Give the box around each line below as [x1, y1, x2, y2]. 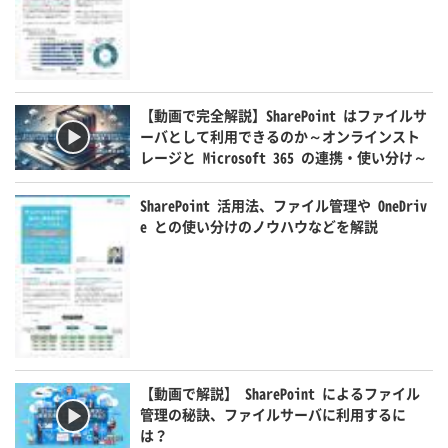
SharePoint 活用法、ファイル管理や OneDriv [140, 194, 428, 215]
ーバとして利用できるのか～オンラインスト [140, 125, 421, 146]
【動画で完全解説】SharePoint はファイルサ [140, 104, 428, 125]
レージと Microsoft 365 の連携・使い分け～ [140, 146, 428, 167]
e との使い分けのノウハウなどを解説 [140, 215, 379, 236]
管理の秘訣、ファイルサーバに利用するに [140, 404, 407, 425]
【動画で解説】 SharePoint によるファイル [140, 383, 421, 404]
